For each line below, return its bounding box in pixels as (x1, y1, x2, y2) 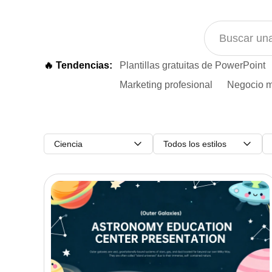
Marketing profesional (120, 80, 212, 90)
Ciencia (54, 139, 83, 149)
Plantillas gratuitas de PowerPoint (120, 60, 265, 70)
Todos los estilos (163, 139, 226, 149)
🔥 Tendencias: (44, 60, 112, 70)
